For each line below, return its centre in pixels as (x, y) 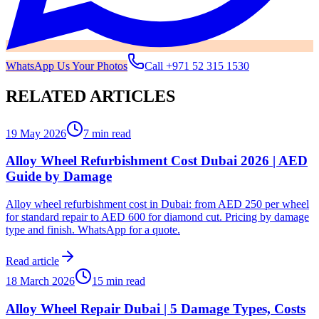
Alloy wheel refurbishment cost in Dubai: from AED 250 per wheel (157, 204)
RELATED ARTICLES (90, 96)
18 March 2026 (40, 281)
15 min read (119, 281)
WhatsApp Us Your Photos (67, 66)
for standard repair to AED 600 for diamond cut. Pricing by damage (157, 217)
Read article (32, 261)
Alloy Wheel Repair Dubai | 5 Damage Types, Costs (156, 308)
